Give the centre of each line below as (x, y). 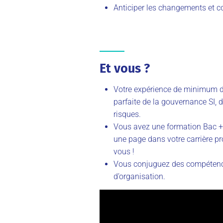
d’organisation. (139, 176)
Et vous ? (125, 68)
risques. (127, 114)
